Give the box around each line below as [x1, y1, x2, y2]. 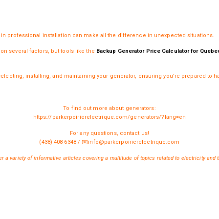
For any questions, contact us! [70, 130, 149, 136]
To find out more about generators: [63, 105, 156, 111]
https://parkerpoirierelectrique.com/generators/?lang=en [33, 113, 186, 120]
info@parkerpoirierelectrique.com [88, 138, 180, 145]
